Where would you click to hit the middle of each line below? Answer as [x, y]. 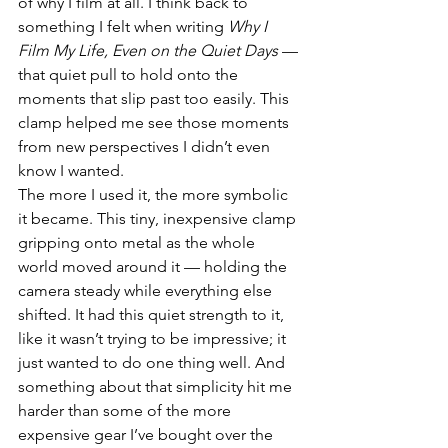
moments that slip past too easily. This [155, 98]
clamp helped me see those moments [155, 122]
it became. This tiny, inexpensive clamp [159, 218]
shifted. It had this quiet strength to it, [153, 314]
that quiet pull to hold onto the [130, 74]
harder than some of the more [126, 410]
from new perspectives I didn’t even [146, 146]
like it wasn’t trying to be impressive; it [154, 338]
